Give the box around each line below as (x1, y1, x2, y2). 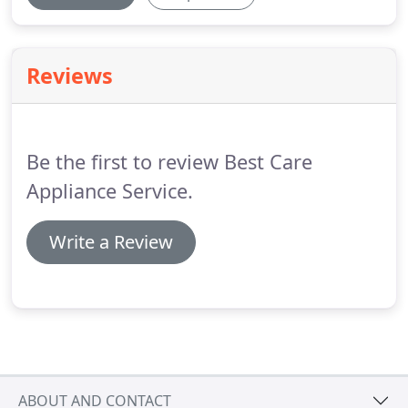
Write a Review (49, 229, 173, 254)
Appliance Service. (26, 178, 193, 204)
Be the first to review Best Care (26, 148, 312, 175)
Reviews (26, 61, 113, 90)
